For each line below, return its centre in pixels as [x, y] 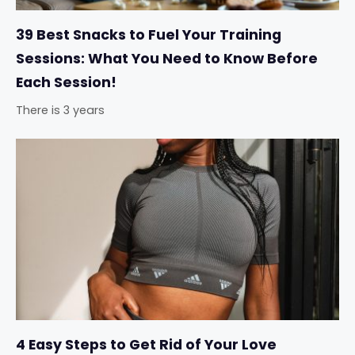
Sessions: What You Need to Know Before [167, 59]
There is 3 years [60, 111]
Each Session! [66, 83]
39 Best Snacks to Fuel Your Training [149, 35]
